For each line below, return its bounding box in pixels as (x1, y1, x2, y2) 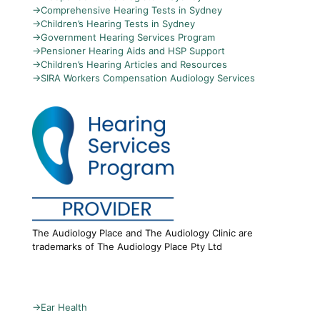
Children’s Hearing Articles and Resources (41, 59, 227, 70)
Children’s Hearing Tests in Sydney (41, 18, 195, 29)
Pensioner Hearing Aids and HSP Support (41, 45, 225, 56)
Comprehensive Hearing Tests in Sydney (41, 4, 222, 16)
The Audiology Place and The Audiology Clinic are (32, 226, 253, 239)
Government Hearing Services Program (41, 31, 215, 43)
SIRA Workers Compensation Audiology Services (41, 72, 255, 84)
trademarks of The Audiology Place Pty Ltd (32, 240, 222, 252)
